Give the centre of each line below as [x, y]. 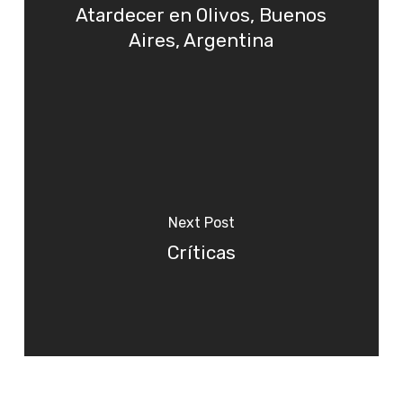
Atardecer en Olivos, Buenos [201, 16]
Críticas [201, 253]
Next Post [201, 223]
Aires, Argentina [201, 41]
